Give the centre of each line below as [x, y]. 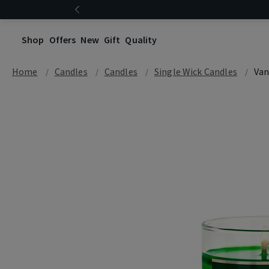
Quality [141, 39]
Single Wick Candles [195, 71]
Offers [62, 39]
